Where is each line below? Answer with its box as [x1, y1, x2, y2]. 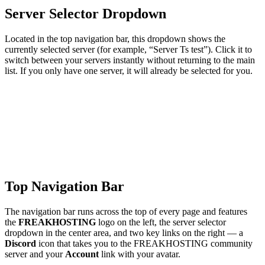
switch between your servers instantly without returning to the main [5, 54, 255, 65]
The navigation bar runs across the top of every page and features [5, 206, 247, 217]
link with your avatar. [99, 249, 180, 260]
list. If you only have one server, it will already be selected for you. [5, 65, 253, 76]
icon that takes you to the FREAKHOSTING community [36, 238, 253, 249]
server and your [5, 249, 65, 260]
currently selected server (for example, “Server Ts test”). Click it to [5, 44, 252, 54]
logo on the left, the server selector [96, 217, 226, 228]
